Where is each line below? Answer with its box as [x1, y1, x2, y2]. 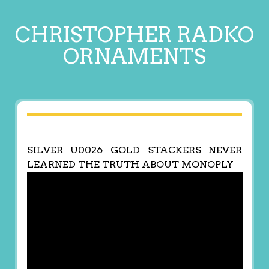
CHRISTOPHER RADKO [15, 22, 254, 47]
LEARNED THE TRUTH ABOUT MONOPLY [26, 159, 234, 171]
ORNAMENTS [63, 43, 206, 69]
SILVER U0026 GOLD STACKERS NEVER [26, 144, 243, 156]
